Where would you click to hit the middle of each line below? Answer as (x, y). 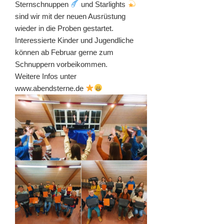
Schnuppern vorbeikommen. (61, 64)
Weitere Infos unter (46, 76)
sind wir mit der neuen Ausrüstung (70, 16)
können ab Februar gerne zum (64, 52)
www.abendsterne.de (50, 88)
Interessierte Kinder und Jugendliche (74, 40)
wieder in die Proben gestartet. (64, 28)
